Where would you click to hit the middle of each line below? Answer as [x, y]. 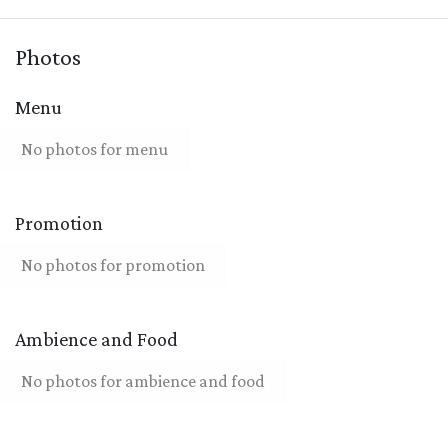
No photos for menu [94, 148]
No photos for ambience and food [143, 380]
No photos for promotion [113, 264]
